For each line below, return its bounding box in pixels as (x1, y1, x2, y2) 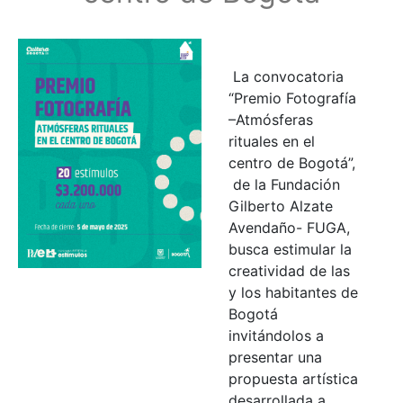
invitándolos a (228, 326, 324, 345)
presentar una (228, 347, 322, 366)
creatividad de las (228, 261, 350, 280)
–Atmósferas (228, 110, 313, 129)
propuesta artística (228, 369, 358, 388)
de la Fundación (228, 175, 340, 193)
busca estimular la (228, 239, 352, 258)
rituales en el (228, 131, 315, 150)
